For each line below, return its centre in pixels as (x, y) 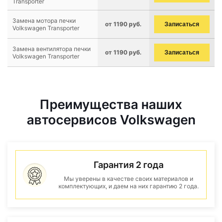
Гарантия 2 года (128, 165)
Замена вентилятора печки (52, 49)
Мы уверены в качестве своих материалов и (128, 179)
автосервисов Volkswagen (111, 120)
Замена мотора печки (44, 21)
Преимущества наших (111, 104)
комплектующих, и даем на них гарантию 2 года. (128, 186)
